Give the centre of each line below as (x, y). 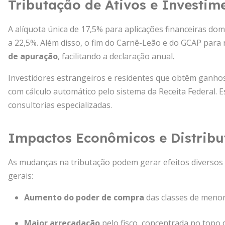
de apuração (33, 56)
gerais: (21, 176)
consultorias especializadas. (60, 105)
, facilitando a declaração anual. (116, 56)
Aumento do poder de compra (84, 197)
